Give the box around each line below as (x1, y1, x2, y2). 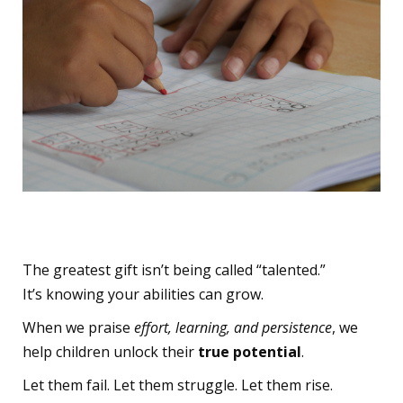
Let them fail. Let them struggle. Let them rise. (22, 375, 333, 396)
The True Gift (22, 210, 198, 249)
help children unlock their (22, 342, 198, 363)
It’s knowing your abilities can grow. (22, 284, 264, 305)
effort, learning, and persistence (134, 318, 332, 338)
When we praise (22, 318, 134, 338)
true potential (198, 342, 301, 363)
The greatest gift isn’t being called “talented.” (22, 260, 326, 281)
